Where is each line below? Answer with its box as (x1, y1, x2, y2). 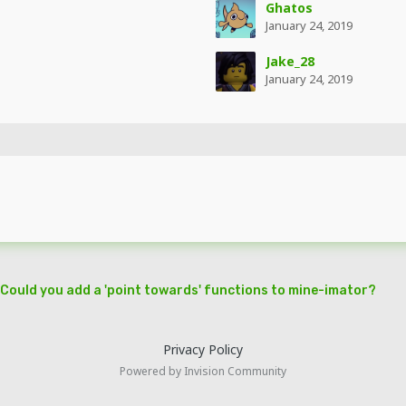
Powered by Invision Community (120, 363, 286, 380)
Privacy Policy (163, 341, 243, 359)
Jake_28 (265, 53, 314, 70)
